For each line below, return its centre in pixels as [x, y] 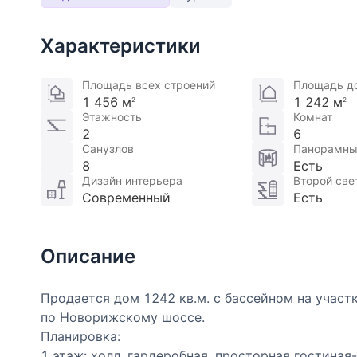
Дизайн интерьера [132, 181]
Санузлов [108, 149]
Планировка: [80, 337]
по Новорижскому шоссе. [123, 318]
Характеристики [121, 46]
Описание [88, 257]
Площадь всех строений [149, 85]
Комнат [312, 117]
